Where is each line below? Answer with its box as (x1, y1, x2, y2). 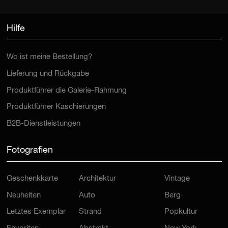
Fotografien (6, 132, 53, 142)
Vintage (164, 161, 190, 169)
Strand (79, 195, 102, 203)
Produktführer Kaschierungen (6, 90, 106, 98)
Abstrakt (79, 211, 108, 219)
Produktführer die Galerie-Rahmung (6, 73, 127, 81)
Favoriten (6, 211, 39, 219)
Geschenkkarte (6, 161, 58, 169)
